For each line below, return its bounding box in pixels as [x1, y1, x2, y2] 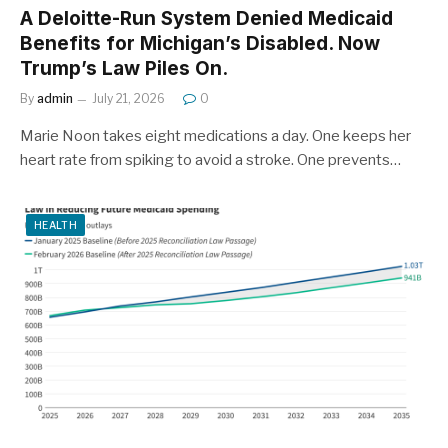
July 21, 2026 [92, 91, 165, 106]
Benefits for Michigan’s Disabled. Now [20, 32, 380, 55]
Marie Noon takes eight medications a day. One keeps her [20, 127, 411, 145]
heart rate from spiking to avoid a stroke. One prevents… [20, 151, 401, 169]
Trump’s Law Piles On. [20, 57, 228, 80]
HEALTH [34, 219, 77, 231]
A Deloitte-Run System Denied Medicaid [20, 7, 393, 30]
